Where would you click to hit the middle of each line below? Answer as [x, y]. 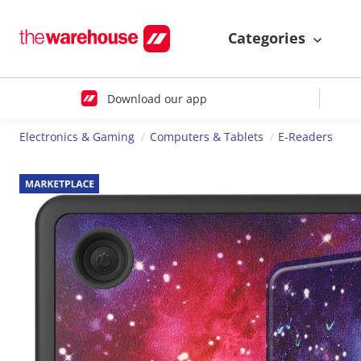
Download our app [157, 98]
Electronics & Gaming [77, 137]
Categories [269, 38]
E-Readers [306, 137]
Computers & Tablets [206, 137]
